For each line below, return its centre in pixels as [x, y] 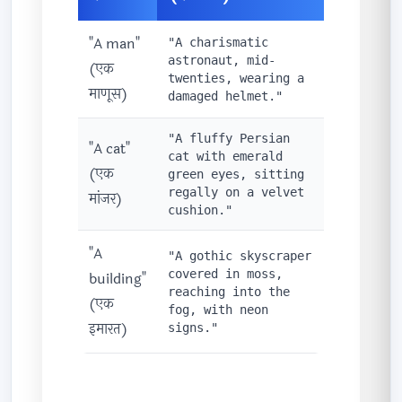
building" [118, 279]
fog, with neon [218, 310]
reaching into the [229, 292]
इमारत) [108, 329]
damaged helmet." [225, 96]
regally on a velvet [236, 192]
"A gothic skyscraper [240, 256]
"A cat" [109, 149]
